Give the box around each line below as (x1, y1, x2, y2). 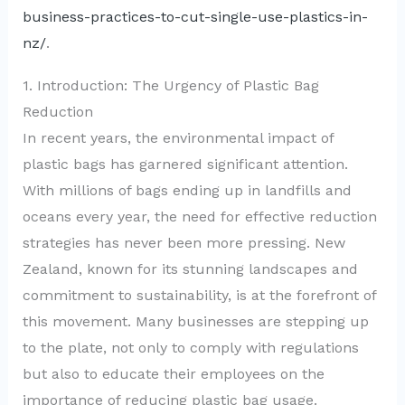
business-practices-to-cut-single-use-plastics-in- (22, 7, 368, 25)
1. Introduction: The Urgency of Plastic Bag (22, 76, 319, 94)
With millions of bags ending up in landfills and (22, 181, 352, 199)
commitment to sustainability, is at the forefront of (22, 286, 376, 304)
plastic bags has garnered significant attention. (22, 155, 348, 173)
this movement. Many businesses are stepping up (22, 312, 369, 330)
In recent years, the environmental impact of (22, 128, 334, 146)
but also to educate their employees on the (22, 364, 325, 382)
